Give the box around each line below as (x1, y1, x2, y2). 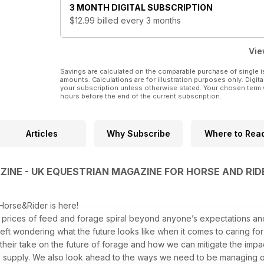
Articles (26, 128, 58, 139)
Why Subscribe (107, 128, 170, 139)
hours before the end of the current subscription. (60, 92, 222, 101)
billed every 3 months (97, 15, 181, 26)
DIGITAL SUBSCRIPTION (111, 2, 213, 13)
